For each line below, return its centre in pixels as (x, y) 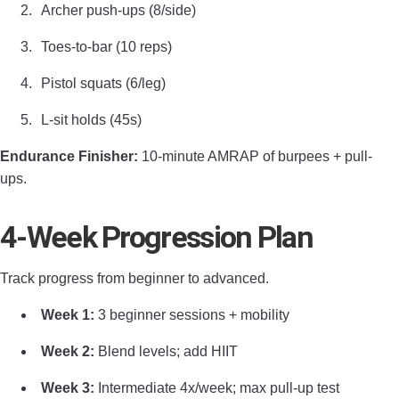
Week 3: (68, 388)
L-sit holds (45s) (91, 120)
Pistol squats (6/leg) (103, 83)
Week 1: (68, 315)
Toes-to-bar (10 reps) (106, 47)
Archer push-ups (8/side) (118, 10)
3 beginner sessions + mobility (192, 315)
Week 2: (68, 351)
